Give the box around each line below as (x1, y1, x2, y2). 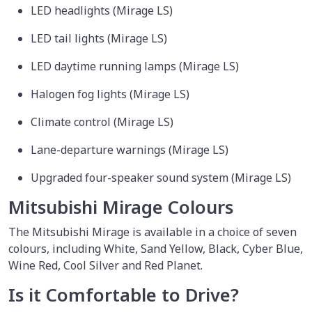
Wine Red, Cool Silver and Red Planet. (8, 257, 205, 273)
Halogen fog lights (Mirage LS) (31, 86, 192, 102)
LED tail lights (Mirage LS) (31, 30, 170, 46)
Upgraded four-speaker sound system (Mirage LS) (31, 169, 294, 185)
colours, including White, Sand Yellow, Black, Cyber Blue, (8, 240, 303, 256)
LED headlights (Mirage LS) (31, 2, 175, 18)
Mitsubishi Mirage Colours (8, 194, 233, 219)
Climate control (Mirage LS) (31, 114, 176, 130)
